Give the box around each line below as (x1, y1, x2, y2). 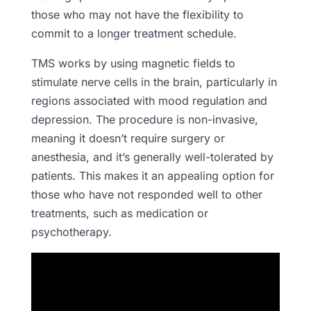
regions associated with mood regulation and (31, 93, 267, 108)
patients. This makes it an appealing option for (31, 168, 274, 183)
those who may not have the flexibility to (31, 7, 244, 22)
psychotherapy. (31, 224, 112, 239)
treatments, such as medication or (31, 205, 208, 220)
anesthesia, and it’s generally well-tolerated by (31, 149, 274, 164)
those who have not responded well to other (31, 187, 262, 201)
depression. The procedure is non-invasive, (31, 112, 258, 126)
